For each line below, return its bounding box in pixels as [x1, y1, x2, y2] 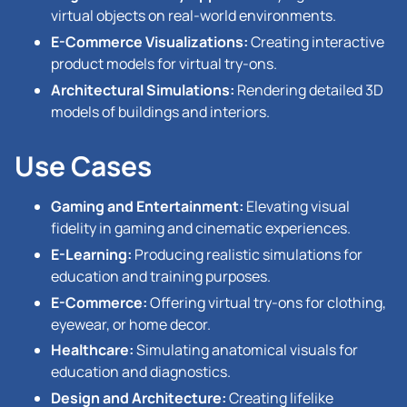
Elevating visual [243, 195, 350, 216]
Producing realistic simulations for [132, 243, 362, 264]
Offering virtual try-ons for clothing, [147, 292, 386, 313]
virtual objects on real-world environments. [51, 5, 336, 26]
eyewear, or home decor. [51, 313, 211, 334]
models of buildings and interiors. [51, 101, 270, 122]
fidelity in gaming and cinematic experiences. [51, 217, 351, 238]
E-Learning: [51, 243, 132, 264]
